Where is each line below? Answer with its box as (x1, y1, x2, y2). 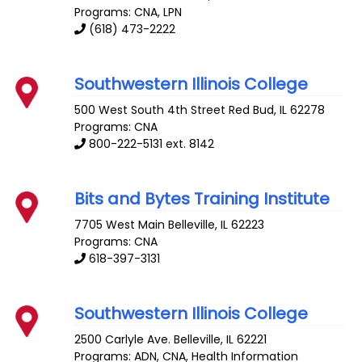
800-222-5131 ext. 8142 (89, 136, 215, 153)
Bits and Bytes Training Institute (74, 187, 330, 211)
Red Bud (229, 102, 275, 119)
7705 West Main (74, 216, 166, 233)
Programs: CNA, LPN (74, 4, 183, 21)
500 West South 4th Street (74, 102, 226, 119)
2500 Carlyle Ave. (74, 330, 171, 347)
